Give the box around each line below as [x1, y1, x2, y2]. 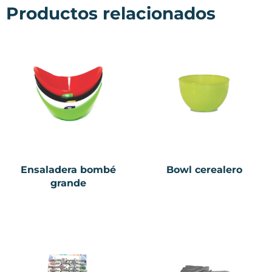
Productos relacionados [6, 2, 216, 24]
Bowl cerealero [166, 163, 242, 175]
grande [50, 177, 86, 189]
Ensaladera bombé [20, 163, 116, 175]
